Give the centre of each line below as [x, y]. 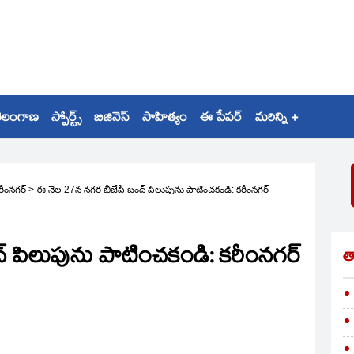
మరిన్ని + [277, 119]
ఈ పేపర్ [221, 119]
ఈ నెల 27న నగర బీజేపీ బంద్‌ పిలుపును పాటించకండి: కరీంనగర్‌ [153, 190]
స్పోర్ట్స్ [66, 119]
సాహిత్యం [165, 119]
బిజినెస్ [112, 119]
